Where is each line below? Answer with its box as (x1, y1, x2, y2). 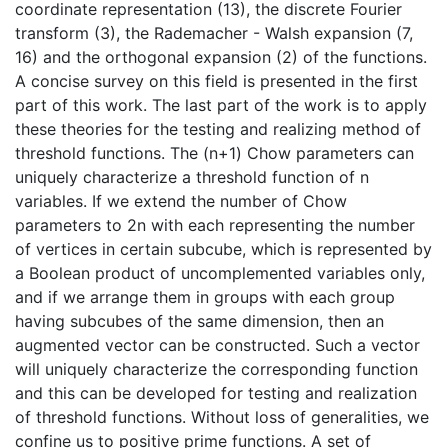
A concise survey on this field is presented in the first (15, 70, 418, 91)
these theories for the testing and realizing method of (15, 118, 421, 139)
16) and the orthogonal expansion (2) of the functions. (15, 46, 427, 67)
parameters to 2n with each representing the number (15, 214, 415, 235)
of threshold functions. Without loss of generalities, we (15, 406, 429, 427)
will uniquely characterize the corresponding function (15, 358, 418, 379)
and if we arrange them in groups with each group (15, 286, 395, 307)
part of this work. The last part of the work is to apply (15, 94, 427, 115)
